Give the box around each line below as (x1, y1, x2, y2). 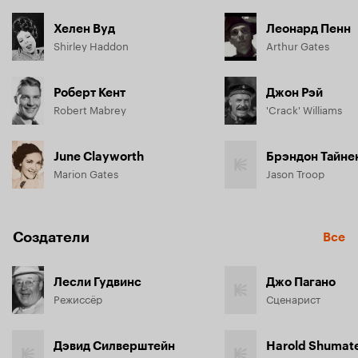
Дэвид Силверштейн (54, 339, 175, 353)
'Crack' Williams (266, 101, 342, 117)
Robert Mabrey (54, 101, 126, 117)
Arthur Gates (266, 37, 329, 53)
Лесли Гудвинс (54, 275, 141, 289)
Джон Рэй (266, 86, 323, 100)
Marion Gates (54, 165, 118, 181)
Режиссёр (54, 290, 102, 306)
